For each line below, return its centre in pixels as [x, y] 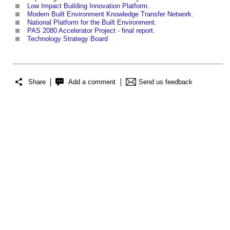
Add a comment [92, 82]
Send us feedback [166, 82]
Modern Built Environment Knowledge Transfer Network [109, 14]
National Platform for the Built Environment [91, 23]
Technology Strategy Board [68, 39]
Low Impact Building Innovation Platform [87, 6]
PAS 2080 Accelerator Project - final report [90, 31]
